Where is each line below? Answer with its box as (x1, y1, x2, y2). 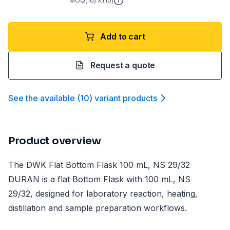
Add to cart (100, 31, 145, 42)
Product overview (8, 135, 101, 147)
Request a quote (90, 60, 156, 70)
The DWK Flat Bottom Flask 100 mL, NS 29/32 (8, 160, 190, 170)
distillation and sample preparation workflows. (8, 203, 187, 213)
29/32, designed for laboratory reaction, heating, (8, 188, 198, 199)
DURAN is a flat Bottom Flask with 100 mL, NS (8, 174, 190, 184)
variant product (94, 93, 153, 103)
